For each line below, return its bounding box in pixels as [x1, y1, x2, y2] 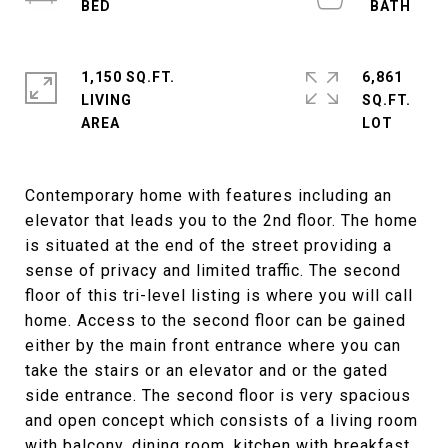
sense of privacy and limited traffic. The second [25, 261, 401, 280]
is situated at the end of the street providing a [25, 236, 392, 255]
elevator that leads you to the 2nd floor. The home [25, 211, 418, 230]
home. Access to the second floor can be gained [25, 311, 406, 330]
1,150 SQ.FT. [81, 69, 175, 85]
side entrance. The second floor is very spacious [25, 386, 411, 405]
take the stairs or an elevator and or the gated [25, 361, 388, 380]
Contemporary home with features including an [25, 186, 392, 205]
